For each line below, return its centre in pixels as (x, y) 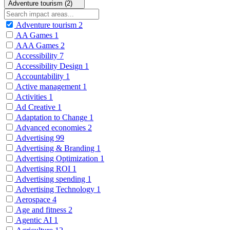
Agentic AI (34, 220)
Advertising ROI (43, 168)
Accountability (40, 76)
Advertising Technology (55, 189)
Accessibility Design (50, 66)
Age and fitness (41, 209)
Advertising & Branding (55, 148)
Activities (32, 97)
